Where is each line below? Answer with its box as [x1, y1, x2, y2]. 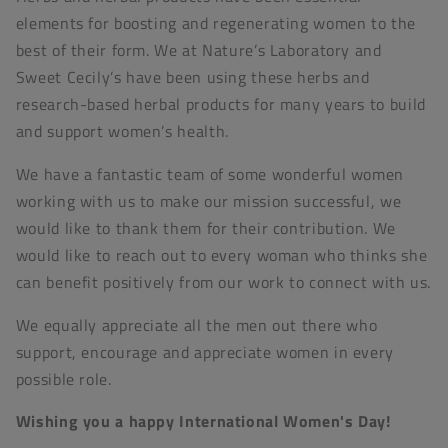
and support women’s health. [15, 119, 229, 144]
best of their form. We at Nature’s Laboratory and [15, 38, 382, 63]
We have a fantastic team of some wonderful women [15, 161, 404, 186]
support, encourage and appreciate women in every [15, 339, 394, 364]
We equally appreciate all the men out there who [15, 312, 378, 337]
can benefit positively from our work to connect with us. [15, 269, 432, 294]
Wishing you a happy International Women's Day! [15, 409, 391, 434]
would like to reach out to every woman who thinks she [15, 242, 428, 267]
